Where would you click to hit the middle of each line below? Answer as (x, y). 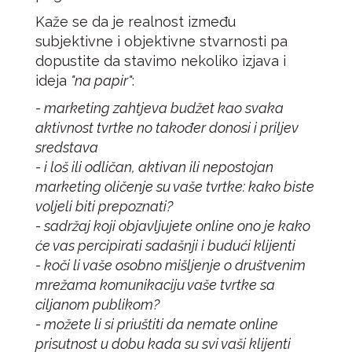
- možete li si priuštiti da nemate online (157, 324)
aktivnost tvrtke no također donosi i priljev (167, 128)
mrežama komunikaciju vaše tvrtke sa (155, 285)
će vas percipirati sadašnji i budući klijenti (165, 246)
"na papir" (101, 81)
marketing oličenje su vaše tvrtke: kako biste (175, 187)
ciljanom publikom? (97, 304)
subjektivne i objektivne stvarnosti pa (161, 41)
